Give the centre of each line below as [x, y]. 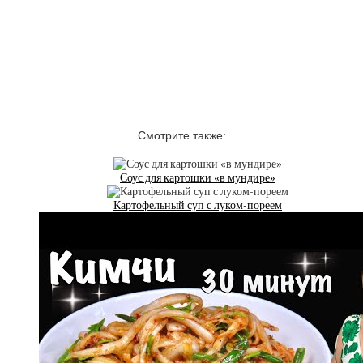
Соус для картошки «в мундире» [198, 177]
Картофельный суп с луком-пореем [198, 205]
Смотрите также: [181, 136]
